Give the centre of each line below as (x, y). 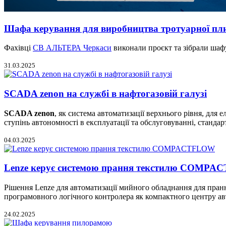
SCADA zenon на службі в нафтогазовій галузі (105, 93)
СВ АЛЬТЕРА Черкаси (72, 48)
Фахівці (18, 48)
